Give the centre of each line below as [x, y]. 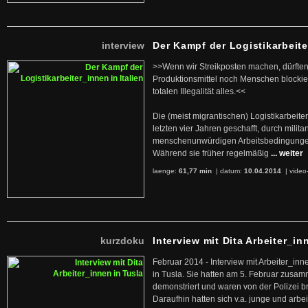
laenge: [166, 171]
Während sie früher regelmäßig [211, 153]
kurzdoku [122, 241]
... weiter [287, 153]
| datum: [229, 171]
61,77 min [195, 171]
